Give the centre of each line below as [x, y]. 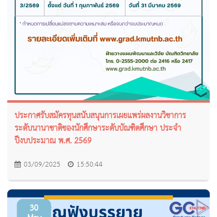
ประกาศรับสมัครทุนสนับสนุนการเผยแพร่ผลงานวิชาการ [100, 116]
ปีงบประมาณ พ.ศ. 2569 [53, 141]
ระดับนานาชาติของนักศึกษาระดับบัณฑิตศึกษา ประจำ [98, 129]
